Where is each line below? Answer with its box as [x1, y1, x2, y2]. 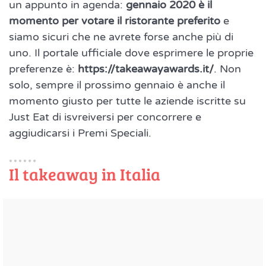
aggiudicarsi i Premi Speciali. [9, 126, 151, 140]
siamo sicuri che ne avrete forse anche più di [9, 30, 233, 44]
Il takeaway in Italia [9, 163, 160, 186]
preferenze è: [9, 62, 78, 76]
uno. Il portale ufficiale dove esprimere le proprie [9, 46, 254, 60]
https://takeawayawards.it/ [78, 62, 214, 76]
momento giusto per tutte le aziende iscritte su [9, 94, 246, 108]
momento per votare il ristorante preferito [9, 14, 220, 28]
